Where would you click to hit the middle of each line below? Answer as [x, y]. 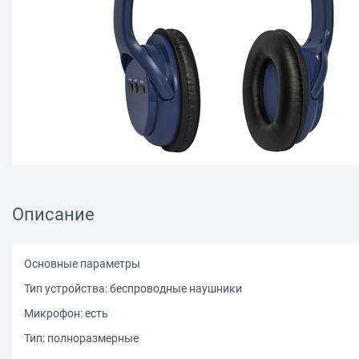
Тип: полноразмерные [81, 338]
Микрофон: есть [66, 313]
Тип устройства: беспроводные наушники [133, 288]
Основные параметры [82, 263]
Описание [53, 214]
